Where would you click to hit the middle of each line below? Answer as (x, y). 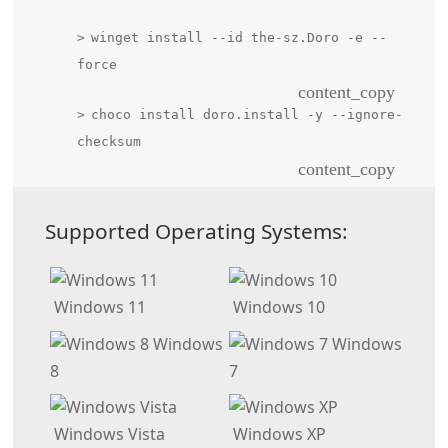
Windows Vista (107, 434)
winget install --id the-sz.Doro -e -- (238, 37)
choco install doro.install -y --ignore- (246, 114)
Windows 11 (97, 306)
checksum (108, 141)
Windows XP (277, 434)
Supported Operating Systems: (196, 230)
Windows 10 (276, 306)
